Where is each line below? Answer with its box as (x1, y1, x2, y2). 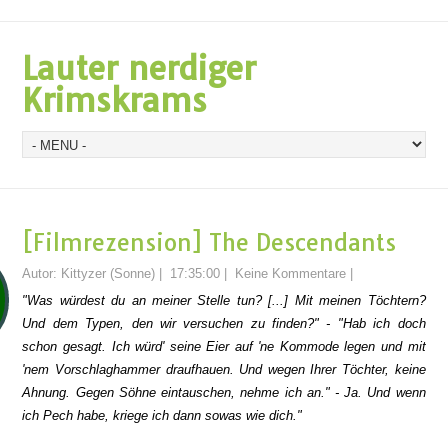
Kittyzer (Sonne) (61, 266, 156, 281)
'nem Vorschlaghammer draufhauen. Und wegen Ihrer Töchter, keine (22, 362, 426, 377)
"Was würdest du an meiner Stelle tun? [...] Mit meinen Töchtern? (22, 293, 426, 308)
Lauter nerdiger (22, 48, 257, 88)
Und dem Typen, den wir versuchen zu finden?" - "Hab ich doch (22, 316, 426, 331)
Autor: (22, 266, 62, 281)
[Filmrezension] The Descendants (22, 228, 397, 257)
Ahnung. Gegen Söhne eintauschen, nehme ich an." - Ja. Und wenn (22, 385, 426, 400)
